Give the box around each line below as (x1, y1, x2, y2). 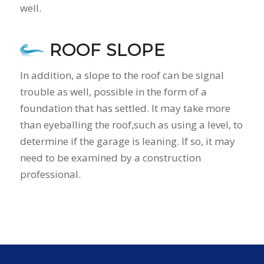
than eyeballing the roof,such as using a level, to (19, 118, 243, 132)
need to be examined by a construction (19, 151, 201, 165)
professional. (19, 167, 81, 181)
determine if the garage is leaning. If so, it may (19, 134, 235, 148)
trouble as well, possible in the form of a (19, 85, 207, 99)
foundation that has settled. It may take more (19, 101, 230, 115)
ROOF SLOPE (49, 39, 166, 60)
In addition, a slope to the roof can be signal (19, 68, 224, 82)
